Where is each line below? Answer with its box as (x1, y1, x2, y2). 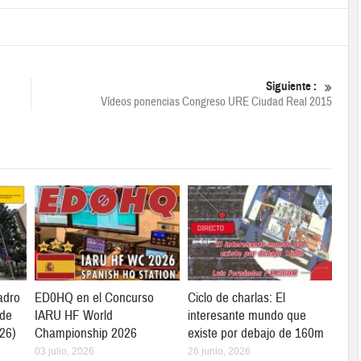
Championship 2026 (35, 325, 138, 342)
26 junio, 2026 (187, 346, 251, 358)
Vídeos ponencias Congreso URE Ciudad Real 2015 (100, 94, 332, 110)
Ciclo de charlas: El (187, 289, 285, 307)
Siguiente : (265, 79, 317, 93)
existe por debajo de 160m (187, 325, 324, 342)
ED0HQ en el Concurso (35, 289, 155, 307)
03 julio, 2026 (35, 346, 95, 358)
